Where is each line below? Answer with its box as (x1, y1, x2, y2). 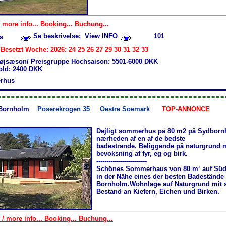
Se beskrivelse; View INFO (31, 32, 120, 40)
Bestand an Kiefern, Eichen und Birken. (96, 187, 219, 195)
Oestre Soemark (100, 105, 150, 113)
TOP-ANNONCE (162, 105, 210, 113)
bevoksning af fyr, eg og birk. (96, 149, 190, 157)
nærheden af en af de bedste (96, 134, 185, 142)
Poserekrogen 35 (37, 105, 100, 113)
